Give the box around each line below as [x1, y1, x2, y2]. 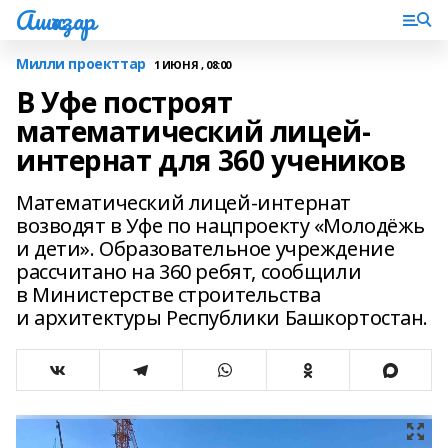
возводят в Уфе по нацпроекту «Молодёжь [16, 212, 426, 239]
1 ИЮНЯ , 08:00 [153, 56, 231, 72]
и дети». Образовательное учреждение [16, 235, 395, 262]
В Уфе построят [16, 83, 233, 121]
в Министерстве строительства [16, 281, 321, 308]
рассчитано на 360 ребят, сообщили [16, 258, 362, 285]
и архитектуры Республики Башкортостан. [16, 304, 429, 331]
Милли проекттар [16, 54, 146, 73]
